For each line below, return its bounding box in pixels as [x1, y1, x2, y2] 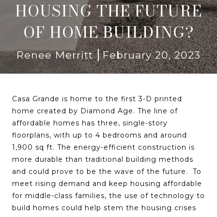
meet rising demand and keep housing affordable [12, 179, 202, 188]
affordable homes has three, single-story [12, 119, 168, 127]
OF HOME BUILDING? [23, 20, 194, 44]
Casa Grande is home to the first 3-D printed [12, 94, 182, 103]
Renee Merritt [16, 49, 93, 61]
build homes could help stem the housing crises [12, 203, 196, 212]
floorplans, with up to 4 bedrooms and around [12, 131, 187, 139]
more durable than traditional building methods [12, 155, 193, 164]
